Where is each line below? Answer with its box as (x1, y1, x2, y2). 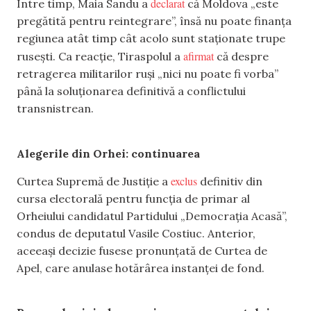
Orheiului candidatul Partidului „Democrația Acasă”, (17, 208, 287, 223)
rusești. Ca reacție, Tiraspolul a (17, 49, 183, 64)
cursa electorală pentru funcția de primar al (17, 191, 250, 205)
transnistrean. (17, 101, 94, 116)
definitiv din (197, 174, 262, 188)
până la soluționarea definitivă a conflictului (17, 84, 246, 99)
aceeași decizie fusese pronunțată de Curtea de (17, 243, 267, 258)
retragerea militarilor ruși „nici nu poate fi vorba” (17, 67, 278, 81)
